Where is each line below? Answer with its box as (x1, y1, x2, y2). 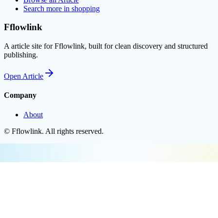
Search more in (23, 4, 72, 13)
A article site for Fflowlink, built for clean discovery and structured (4, 42, 208, 51)
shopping (72, 4, 100, 13)
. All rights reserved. (42, 127, 104, 135)
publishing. (4, 51, 38, 59)
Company (4, 91, 36, 100)
